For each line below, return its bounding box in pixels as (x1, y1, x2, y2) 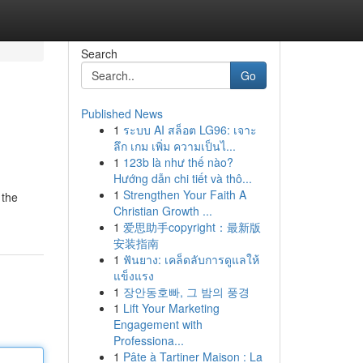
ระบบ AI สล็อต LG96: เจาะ (122, 122, 257, 138)
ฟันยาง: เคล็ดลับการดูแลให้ (122, 251, 259, 267)
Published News (80, 105, 163, 122)
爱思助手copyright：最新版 (122, 219, 261, 235)
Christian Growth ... (113, 203, 212, 219)
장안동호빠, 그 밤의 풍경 (122, 284, 250, 300)
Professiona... (113, 332, 184, 348)
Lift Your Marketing (122, 300, 220, 316)
